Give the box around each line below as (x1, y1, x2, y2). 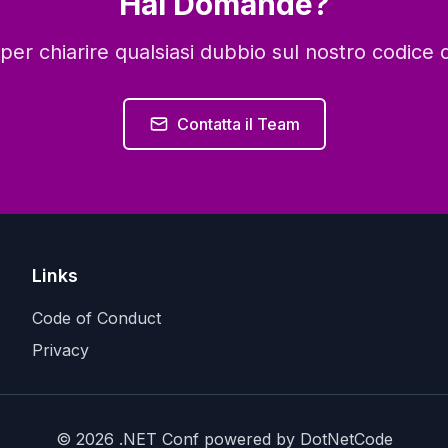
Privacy (32, 340, 89, 360)
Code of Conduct (32, 308, 161, 328)
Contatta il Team (176, 114, 300, 134)
